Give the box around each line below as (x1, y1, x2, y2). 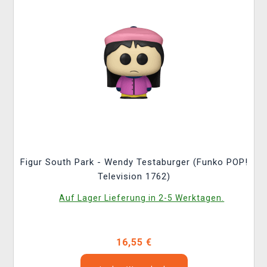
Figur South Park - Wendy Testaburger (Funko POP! (20, 157, 248, 167)
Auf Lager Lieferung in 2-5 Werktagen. (59, 193, 225, 203)
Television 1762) (97, 171, 170, 182)
